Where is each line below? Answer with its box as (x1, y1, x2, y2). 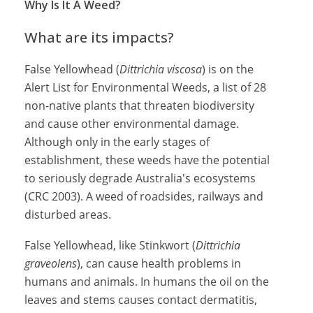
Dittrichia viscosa (119, 61, 202, 77)
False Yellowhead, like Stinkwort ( (24, 238, 196, 253)
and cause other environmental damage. (24, 116, 239, 131)
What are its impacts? (24, 28, 174, 47)
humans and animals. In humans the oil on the (24, 274, 269, 289)
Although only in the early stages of (24, 134, 210, 150)
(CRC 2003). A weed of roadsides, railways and (24, 189, 263, 204)
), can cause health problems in (77, 256, 241, 271)
